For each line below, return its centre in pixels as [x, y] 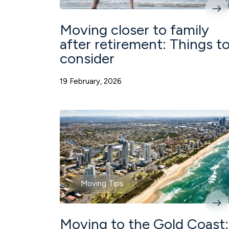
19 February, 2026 [91, 82]
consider [87, 59]
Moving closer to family [134, 30]
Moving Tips [102, 183]
